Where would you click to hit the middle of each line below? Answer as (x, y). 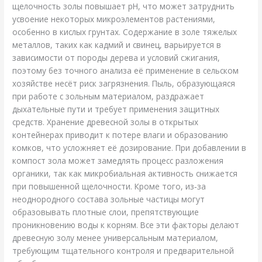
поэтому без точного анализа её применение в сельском (126, 70)
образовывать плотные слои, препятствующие (106, 212)
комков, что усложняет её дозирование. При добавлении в (130, 147)
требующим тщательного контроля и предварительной (123, 250)
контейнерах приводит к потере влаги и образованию (120, 135)
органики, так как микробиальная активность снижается (125, 173)
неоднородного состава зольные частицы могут (109, 199)
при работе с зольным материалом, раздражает (108, 96)
